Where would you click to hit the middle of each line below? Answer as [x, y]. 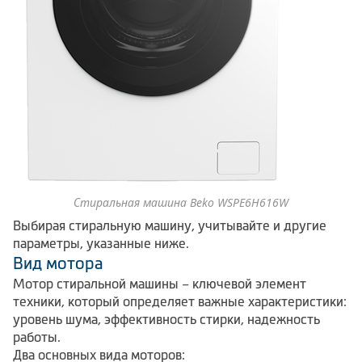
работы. [37, 337]
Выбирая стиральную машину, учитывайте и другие [170, 225]
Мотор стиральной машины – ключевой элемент [160, 283]
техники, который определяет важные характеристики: [180, 301]
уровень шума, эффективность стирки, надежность [166, 319]
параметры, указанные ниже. [101, 243]
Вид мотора [58, 263]
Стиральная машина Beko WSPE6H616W [181, 202]
